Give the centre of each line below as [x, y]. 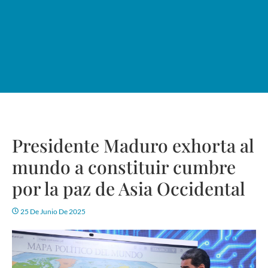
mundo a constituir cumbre [124, 167]
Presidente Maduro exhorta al [133, 146]
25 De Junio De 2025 [53, 212]
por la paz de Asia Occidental [129, 189]
